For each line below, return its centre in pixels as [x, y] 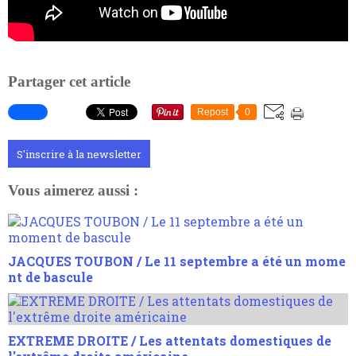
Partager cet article [69, 81]
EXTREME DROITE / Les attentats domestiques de [170, 340]
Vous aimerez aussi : [73, 191]
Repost [213, 112]
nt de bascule [50, 277]
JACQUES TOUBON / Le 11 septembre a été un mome [177, 261]
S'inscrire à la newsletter [79, 155]
